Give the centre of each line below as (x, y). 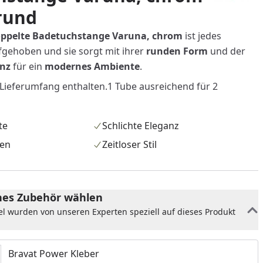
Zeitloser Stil (130, 144)
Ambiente (117, 66)
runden (163, 51)
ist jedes (202, 36)
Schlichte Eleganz (141, 126)
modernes (68, 66)
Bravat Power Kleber (53, 254)
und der (226, 51)
